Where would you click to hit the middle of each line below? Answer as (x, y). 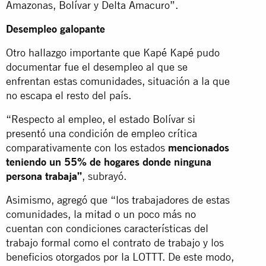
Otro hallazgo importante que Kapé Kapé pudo (113, 52)
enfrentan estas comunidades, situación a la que (118, 81)
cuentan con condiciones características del (107, 228)
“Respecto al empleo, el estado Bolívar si (101, 119)
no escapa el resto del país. (69, 95)
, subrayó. (104, 176)
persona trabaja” (44, 176)
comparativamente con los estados (87, 147)
